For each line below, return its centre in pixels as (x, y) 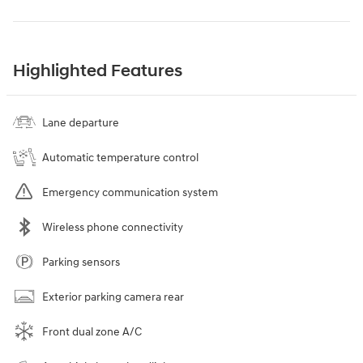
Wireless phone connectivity (113, 228)
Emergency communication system (130, 193)
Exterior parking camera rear (113, 297)
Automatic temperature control (120, 158)
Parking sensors (81, 263)
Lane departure (81, 123)
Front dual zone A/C (92, 332)
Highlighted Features (98, 72)
